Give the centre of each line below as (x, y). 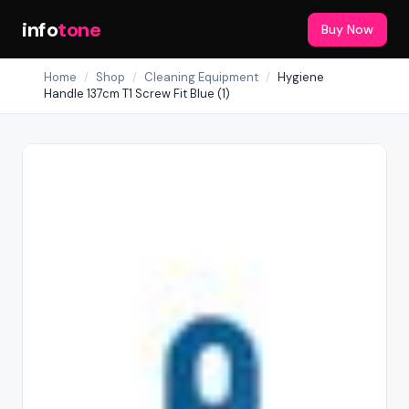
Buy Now (347, 29)
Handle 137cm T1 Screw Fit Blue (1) (137, 94)
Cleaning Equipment (201, 77)
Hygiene (301, 77)
